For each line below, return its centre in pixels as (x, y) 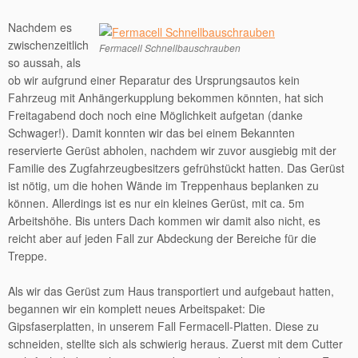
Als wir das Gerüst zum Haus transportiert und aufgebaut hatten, (171, 291)
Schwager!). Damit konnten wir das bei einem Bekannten (151, 133)
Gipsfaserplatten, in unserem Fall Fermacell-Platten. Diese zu (163, 326)
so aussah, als (44, 62)
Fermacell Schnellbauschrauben (170, 48)
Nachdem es (40, 27)
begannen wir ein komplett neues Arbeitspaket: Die (137, 308)
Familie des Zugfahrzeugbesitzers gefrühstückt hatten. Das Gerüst (176, 168)
